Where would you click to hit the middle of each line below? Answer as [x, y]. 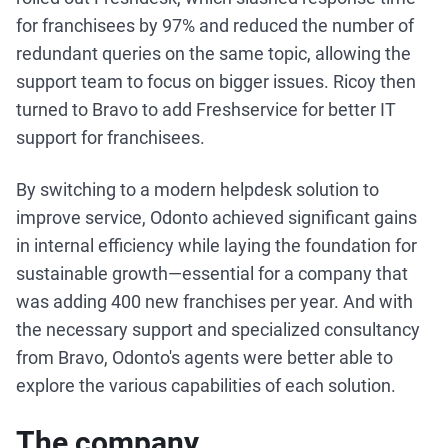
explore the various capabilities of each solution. [206, 385]
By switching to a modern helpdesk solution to [197, 189]
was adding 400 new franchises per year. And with [214, 301]
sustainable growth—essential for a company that [212, 273]
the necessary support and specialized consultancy [218, 329]
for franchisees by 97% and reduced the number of [215, 25]
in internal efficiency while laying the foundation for [216, 245]
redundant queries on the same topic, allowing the [213, 53]
